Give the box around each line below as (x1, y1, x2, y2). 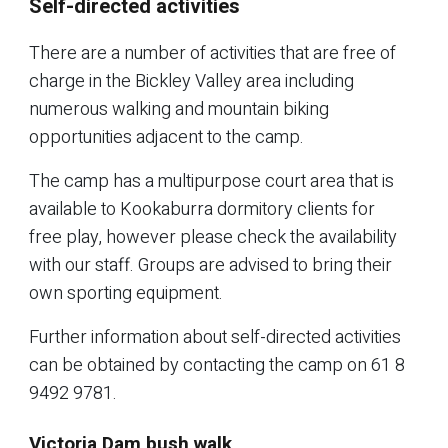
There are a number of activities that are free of (29, 39, 396, 67)
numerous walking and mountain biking (29, 95, 329, 123)
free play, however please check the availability (29, 223, 397, 251)
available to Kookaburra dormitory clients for (29, 195, 375, 223)
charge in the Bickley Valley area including (29, 67, 354, 95)
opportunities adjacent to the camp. (29, 123, 304, 151)
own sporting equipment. (29, 279, 223, 307)
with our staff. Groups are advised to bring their (29, 251, 392, 279)
